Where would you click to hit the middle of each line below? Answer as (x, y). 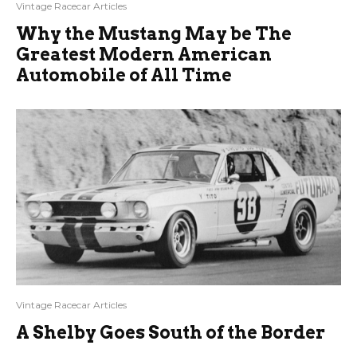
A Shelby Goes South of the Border (171, 332)
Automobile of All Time (124, 75)
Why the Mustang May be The (154, 33)
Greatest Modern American (144, 54)
